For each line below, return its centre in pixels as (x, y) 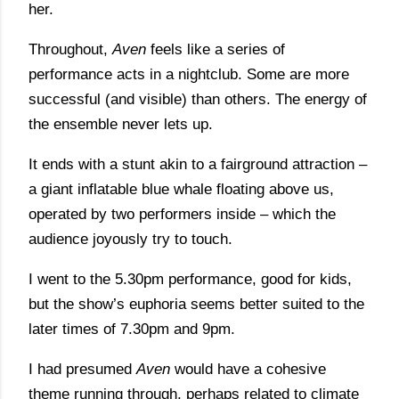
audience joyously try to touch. (130, 239)
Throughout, (70, 49)
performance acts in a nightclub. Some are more (189, 74)
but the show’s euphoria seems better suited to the (196, 304)
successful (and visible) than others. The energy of (198, 99)
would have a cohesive (248, 369)
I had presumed (82, 369)
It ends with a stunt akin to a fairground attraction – (198, 164)
